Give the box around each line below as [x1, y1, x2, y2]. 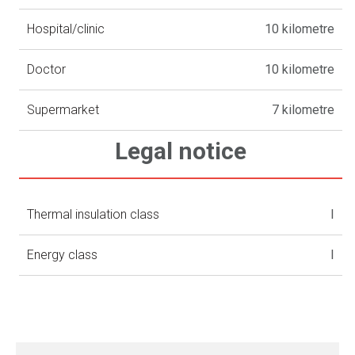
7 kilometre [272, 101, 335, 117]
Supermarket [27, 101, 100, 117]
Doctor [27, 61, 67, 77]
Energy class [27, 246, 98, 262]
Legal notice [115, 136, 247, 165]
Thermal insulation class [27, 206, 160, 222]
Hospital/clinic [27, 21, 105, 36]
